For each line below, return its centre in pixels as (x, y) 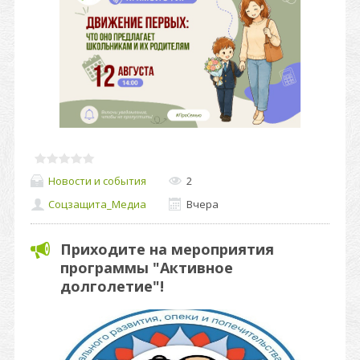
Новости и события (97, 180)
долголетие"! (112, 286)
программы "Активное (147, 268)
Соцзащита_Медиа (97, 205)
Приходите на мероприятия (167, 249)
